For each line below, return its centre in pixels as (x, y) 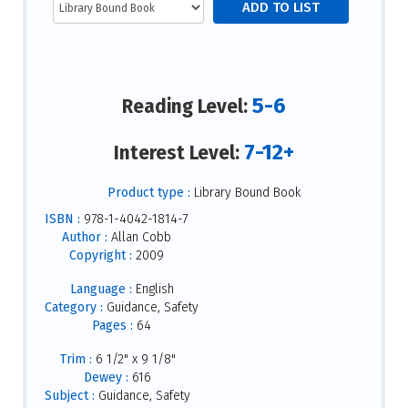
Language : (101, 289)
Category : (74, 307)
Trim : (76, 359)
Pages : (112, 325)
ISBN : (62, 219)
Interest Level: (179, 153)
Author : (84, 237)
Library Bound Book (245, 192)
